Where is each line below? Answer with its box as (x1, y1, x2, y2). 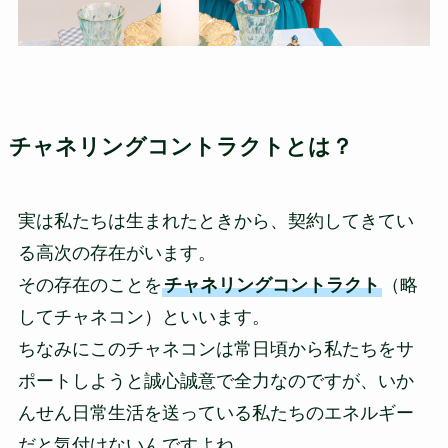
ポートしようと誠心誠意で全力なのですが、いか (17, 370, 414, 391)
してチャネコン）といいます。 (17, 306, 270, 327)
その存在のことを (17, 274, 162, 295)
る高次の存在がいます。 (17, 242, 216, 263)
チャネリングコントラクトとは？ (8, 134, 353, 159)
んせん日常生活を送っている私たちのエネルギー (17, 402, 414, 423)
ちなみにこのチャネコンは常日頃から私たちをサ (17, 338, 414, 359)
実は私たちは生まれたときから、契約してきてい (17, 210, 414, 231)
